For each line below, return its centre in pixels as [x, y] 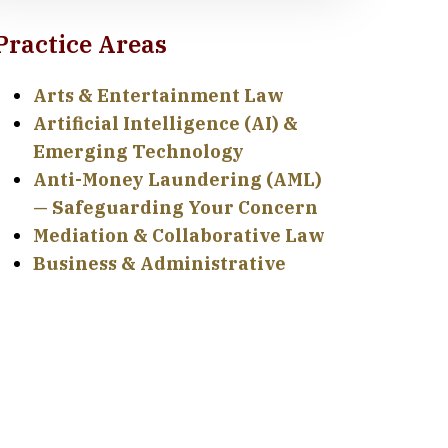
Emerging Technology [138, 151]
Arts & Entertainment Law [158, 95]
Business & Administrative [159, 263]
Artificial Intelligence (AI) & [165, 123]
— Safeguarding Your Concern [175, 207]
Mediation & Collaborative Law [178, 235]
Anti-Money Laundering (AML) [177, 179]
